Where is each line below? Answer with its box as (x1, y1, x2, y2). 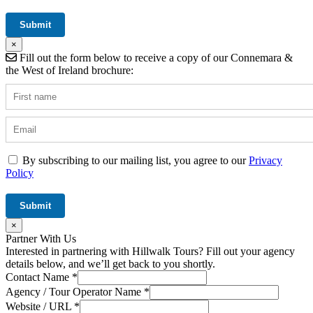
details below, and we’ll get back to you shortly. (6, 257, 215, 270)
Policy (6, 166, 34, 179)
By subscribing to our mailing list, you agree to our (22, 154, 249, 166)
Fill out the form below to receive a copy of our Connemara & (17, 51, 293, 64)
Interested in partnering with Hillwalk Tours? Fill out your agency (6, 245, 295, 257)
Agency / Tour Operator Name (6, 285, 144, 298)
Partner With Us (6, 232, 76, 245)
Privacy (249, 154, 282, 166)
